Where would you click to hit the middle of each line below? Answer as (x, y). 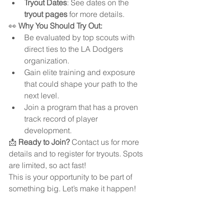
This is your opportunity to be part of (71, 177)
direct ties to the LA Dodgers (75, 49)
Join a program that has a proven (82, 107)
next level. (42, 95)
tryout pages (46, 14)
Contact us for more (105, 142)
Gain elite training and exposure (81, 72)
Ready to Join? (44, 142)
